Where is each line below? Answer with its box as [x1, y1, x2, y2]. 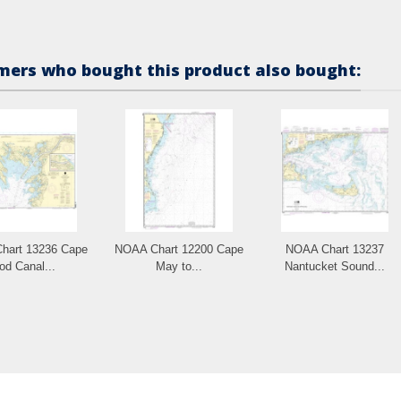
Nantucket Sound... [285, 259, 385, 273]
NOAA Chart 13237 [286, 242, 384, 256]
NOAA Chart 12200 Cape [115, 242, 243, 256]
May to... [156, 259, 202, 273]
